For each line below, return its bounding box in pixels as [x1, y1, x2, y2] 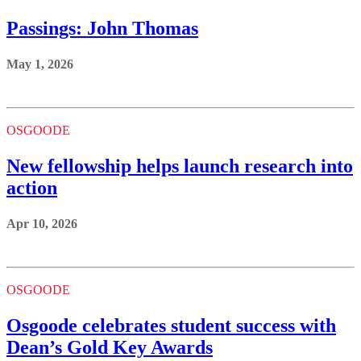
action [6, 176, 57, 198]
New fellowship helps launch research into [6, 155, 353, 176]
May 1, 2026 [6, 56, 73, 71]
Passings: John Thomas [6, 17, 198, 39]
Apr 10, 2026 [6, 216, 77, 230]
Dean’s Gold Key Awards [6, 336, 213, 358]
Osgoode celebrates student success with [6, 314, 336, 336]
